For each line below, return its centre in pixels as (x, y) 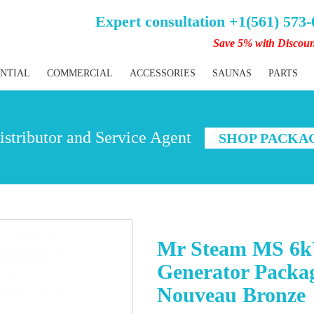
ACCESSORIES (163, 73)
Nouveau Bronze (231, 295)
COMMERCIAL (80, 73)
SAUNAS (232, 73)
